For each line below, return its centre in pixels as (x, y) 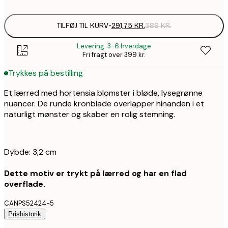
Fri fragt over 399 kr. (114, 54)
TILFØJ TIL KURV (82, 26)
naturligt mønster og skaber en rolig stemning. (90, 114)
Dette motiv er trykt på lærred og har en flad (95, 173)
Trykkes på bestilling (46, 73)
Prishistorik (25, 214)
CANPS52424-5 (29, 203)
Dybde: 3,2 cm (30, 152)
